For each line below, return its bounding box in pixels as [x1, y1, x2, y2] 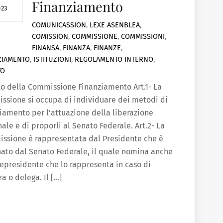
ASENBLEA [107, 21, 140, 30]
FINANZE [93, 44, 121, 53]
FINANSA [31, 44, 59, 53]
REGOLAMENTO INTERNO [75, 55, 154, 64]
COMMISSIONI [120, 32, 165, 41]
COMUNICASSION [31, 21, 86, 30]
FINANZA [62, 44, 90, 53]
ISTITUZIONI [33, 55, 72, 64]
